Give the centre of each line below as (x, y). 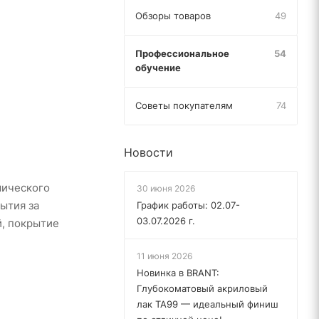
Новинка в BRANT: (178, 273)
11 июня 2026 (164, 256)
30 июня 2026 (166, 188)
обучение (158, 68)
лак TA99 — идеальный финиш (208, 304)
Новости (148, 152)
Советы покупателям (184, 105)
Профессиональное (182, 53)
